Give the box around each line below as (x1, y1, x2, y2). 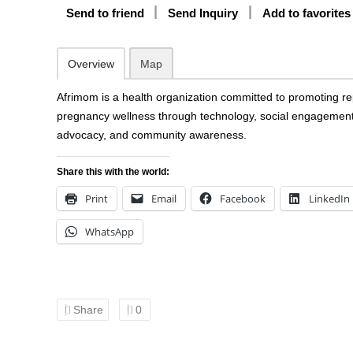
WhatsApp (85, 225, 134, 239)
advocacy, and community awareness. (57, 128, 247, 141)
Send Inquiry (168, 6, 238, 20)
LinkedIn (309, 191, 350, 206)
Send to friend (66, 6, 144, 20)
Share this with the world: (57, 166, 169, 177)
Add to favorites (262, 6, 351, 20)
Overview (68, 58, 114, 70)
